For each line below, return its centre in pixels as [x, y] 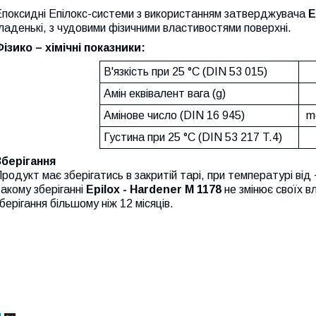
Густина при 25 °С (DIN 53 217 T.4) [193, 137]
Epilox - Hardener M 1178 [152, 189]
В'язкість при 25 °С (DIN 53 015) [186, 72]
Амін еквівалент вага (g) [165, 93]
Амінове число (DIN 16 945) [174, 115]
